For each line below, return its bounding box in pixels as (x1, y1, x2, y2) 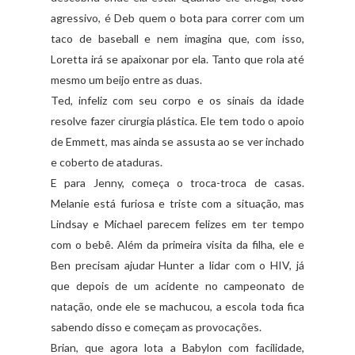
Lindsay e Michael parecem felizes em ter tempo (51, 216, 304, 231)
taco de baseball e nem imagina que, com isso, (51, 31, 304, 45)
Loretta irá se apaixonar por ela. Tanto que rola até (51, 52, 304, 66)
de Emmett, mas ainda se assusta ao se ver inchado (51, 134, 304, 148)
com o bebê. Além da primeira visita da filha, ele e (51, 237, 304, 251)
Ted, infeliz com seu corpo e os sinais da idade (51, 93, 304, 107)
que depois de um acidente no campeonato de (51, 278, 304, 292)
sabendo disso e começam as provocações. (51, 319, 261, 334)
